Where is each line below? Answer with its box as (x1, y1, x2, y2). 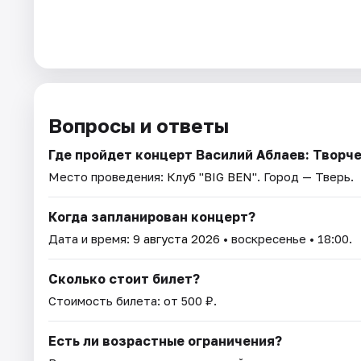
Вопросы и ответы (48, 114, 229, 138)
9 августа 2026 (133, 231, 220, 247)
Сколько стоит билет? (48, 271, 200, 288)
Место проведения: (48, 169, 167, 185)
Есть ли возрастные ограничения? (48, 333, 282, 350)
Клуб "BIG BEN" (167, 169, 257, 185)
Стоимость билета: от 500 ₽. (48, 293, 217, 309)
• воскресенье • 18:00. (220, 231, 352, 247)
